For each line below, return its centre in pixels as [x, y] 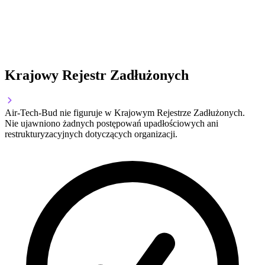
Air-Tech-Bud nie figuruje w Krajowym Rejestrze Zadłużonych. [125, 113]
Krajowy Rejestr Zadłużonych [97, 75]
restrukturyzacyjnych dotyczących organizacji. [91, 134]
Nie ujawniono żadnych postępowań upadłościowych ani [112, 124]
